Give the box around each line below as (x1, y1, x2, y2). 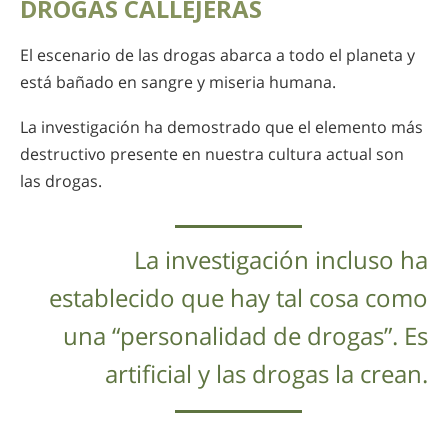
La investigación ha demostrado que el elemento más (20, 115, 423, 138)
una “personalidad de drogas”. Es (63, 318, 428, 352)
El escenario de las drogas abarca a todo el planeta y (20, 44, 415, 67)
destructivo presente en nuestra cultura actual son (20, 142, 404, 165)
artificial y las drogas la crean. (105, 356, 428, 390)
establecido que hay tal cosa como (49, 280, 428, 314)
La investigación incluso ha (134, 242, 428, 276)
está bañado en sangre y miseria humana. (20, 71, 336, 94)
